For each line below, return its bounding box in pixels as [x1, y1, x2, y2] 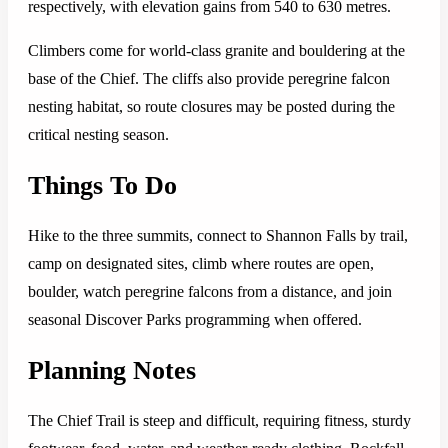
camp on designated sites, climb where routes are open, [28, 255, 374, 273]
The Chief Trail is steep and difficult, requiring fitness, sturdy [28, 412, 411, 430]
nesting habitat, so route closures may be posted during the [28, 98, 395, 116]
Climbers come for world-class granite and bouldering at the [28, 42, 405, 60]
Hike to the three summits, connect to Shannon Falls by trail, [28, 227, 408, 245]
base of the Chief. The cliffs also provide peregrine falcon [28, 70, 390, 88]
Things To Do [28, 170, 177, 200]
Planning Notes [28, 355, 196, 385]
